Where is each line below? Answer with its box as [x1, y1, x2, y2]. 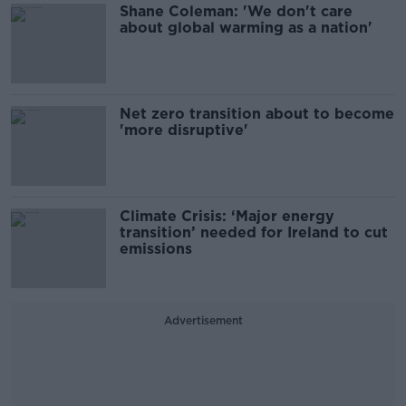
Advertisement [163, 314, 243, 328]
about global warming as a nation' [120, 19, 372, 37]
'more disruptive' [120, 121, 248, 140]
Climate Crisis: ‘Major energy [120, 208, 334, 226]
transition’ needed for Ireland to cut [120, 224, 388, 242]
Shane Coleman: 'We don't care [120, 3, 353, 21]
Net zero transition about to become [120, 105, 394, 123]
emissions [120, 240, 192, 258]
